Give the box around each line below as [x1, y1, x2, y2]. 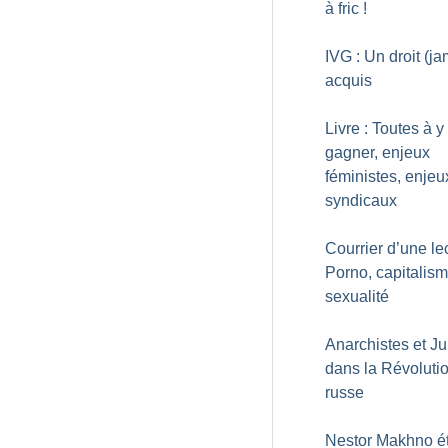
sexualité [325, 288, 389, 305]
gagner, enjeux [325, 144, 430, 161]
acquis [325, 72, 372, 89]
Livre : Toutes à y [325, 120, 444, 137]
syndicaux [325, 192, 397, 209]
